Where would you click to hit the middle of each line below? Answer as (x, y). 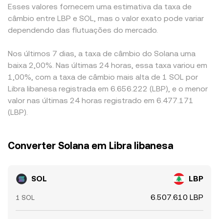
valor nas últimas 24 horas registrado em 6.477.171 (101, 100)
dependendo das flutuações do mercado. (83, 30)
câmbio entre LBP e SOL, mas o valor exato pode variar (106, 18)
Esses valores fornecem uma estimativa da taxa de (100, 7)
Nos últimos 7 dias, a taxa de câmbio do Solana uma (102, 54)
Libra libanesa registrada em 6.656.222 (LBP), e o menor (108, 89)
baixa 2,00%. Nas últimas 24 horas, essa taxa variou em (108, 65)
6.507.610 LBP (177, 197)
